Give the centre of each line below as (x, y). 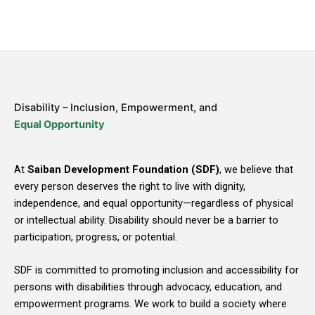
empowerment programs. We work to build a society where (150, 304)
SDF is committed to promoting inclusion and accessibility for (156, 270)
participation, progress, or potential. (96, 237)
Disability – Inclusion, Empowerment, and (116, 108)
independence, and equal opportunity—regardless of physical (154, 203)
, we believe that (256, 169)
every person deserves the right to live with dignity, (130, 186)
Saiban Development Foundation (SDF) (123, 169)
